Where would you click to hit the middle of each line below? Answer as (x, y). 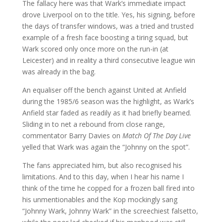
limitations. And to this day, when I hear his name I (103, 177)
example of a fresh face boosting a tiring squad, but (105, 37)
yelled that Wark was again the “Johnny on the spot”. (106, 147)
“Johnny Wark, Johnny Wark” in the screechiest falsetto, (110, 211)
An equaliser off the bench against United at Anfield (104, 90)
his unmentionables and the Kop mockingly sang (100, 199)
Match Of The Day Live (156, 136)
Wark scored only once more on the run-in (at (95, 49)
